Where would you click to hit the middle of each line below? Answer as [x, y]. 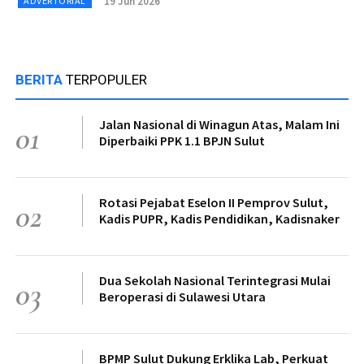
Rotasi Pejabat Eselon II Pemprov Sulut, [214, 202]
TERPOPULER [106, 80]
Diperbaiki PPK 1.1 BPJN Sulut [182, 141]
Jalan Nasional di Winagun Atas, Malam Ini [219, 124]
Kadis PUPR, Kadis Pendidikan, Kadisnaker [219, 219]
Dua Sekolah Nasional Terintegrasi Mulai [215, 280]
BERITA [41, 80]
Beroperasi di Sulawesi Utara [182, 297]
